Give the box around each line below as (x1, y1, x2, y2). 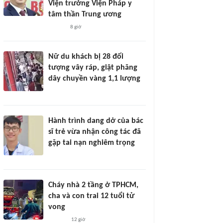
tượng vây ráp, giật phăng (48, 64, 137, 72)
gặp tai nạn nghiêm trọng (48, 139, 135, 147)
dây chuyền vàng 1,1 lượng (48, 75, 140, 83)
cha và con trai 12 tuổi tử (48, 192, 134, 200)
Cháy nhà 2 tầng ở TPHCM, (48, 181, 138, 189)
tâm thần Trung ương (48, 10, 121, 18)
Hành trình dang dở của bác (48, 117, 143, 125)
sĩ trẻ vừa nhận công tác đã (48, 128, 141, 136)
